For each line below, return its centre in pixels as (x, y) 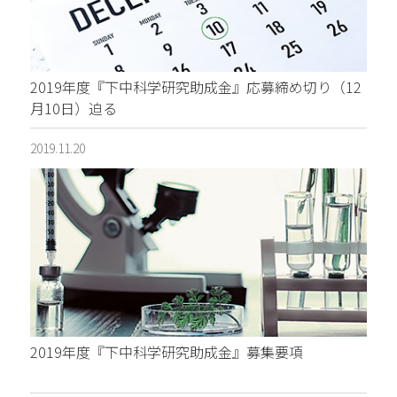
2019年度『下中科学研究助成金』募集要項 (166, 352)
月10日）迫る (73, 109)
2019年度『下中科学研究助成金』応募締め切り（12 (195, 87)
